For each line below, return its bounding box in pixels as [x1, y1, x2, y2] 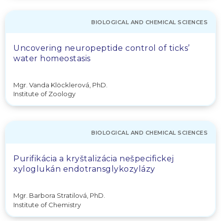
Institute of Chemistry [13, 200, 81, 209]
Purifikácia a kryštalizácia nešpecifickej [13, 154, 174, 163]
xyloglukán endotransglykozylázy [13, 164, 155, 174]
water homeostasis [13, 53, 91, 63]
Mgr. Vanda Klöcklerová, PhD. [13, 80, 108, 89]
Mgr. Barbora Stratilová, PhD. [13, 191, 105, 199]
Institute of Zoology [13, 90, 75, 98]
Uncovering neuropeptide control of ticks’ [13, 43, 190, 53]
